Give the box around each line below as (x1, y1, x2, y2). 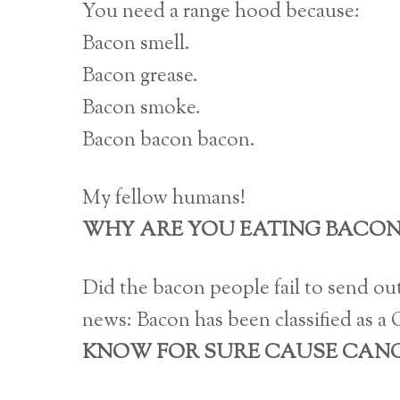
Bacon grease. (82, 61, 198, 91)
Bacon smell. (82, 29, 190, 59)
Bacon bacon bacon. (82, 125, 255, 155)
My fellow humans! (82, 183, 246, 213)
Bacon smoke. (82, 93, 201, 123)
